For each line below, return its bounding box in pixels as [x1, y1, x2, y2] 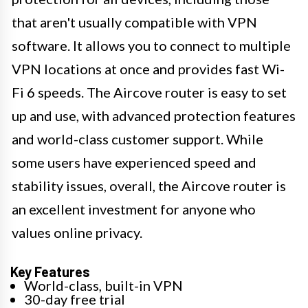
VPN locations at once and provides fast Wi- [12, 60, 285, 77]
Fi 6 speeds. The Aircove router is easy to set [12, 83, 287, 100]
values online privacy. [12, 223, 142, 241]
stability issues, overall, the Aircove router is [12, 177, 286, 194]
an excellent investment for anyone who [12, 200, 256, 217]
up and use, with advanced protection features [12, 107, 296, 124]
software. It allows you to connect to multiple [12, 36, 291, 54]
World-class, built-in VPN [24, 276, 183, 294]
